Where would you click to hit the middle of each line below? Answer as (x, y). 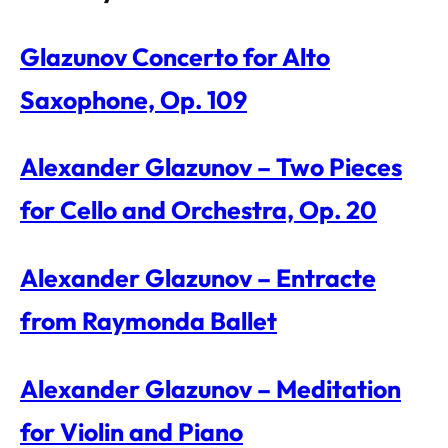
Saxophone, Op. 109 (133, 99)
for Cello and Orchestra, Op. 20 (198, 210)
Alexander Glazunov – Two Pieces (211, 167)
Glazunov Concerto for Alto (175, 56)
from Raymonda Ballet (148, 321)
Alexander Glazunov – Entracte (198, 278)
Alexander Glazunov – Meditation (210, 389)
